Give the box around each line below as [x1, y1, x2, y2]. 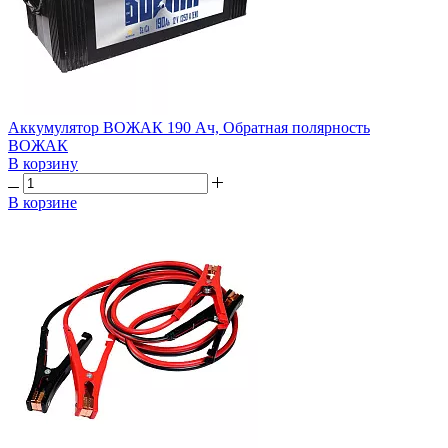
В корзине [8, 193, 77, 211]
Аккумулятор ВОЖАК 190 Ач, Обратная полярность [8, 118, 370, 136]
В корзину [8, 154, 78, 172]
